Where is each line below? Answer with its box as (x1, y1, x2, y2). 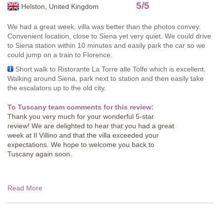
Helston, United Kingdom (21, 2, 99, 10)
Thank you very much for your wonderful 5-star (7, 112, 154, 121)
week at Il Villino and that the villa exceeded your (7, 131, 159, 140)
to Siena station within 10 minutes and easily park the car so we (7, 41, 205, 50)
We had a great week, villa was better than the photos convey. (7, 23, 201, 31)
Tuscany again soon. (7, 150, 72, 158)
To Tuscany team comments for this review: (7, 103, 154, 111)
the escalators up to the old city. (7, 84, 106, 92)
